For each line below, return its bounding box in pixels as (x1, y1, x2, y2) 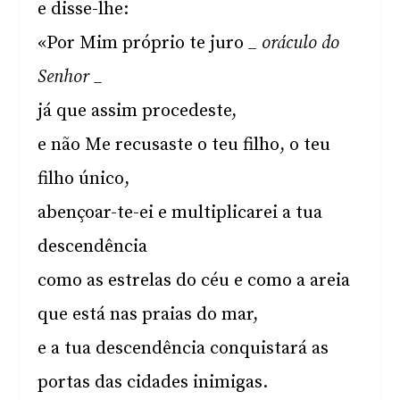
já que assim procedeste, (37, 100, 237, 122)
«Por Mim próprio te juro (37, 32, 249, 54)
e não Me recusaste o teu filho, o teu (37, 134, 331, 156)
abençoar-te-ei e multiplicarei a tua (37, 202, 323, 224)
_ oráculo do (248, 32, 340, 54)
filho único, (37, 168, 130, 190)
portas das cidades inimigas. (37, 371, 269, 394)
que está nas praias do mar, (37, 304, 259, 326)
